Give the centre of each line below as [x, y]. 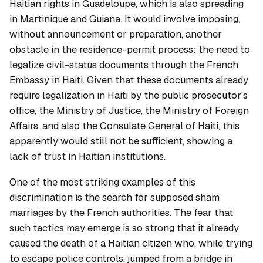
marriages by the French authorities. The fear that [121, 213]
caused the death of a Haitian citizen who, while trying [131, 243]
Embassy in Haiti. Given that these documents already [129, 80]
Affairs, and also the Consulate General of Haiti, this [124, 125]
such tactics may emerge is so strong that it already [124, 228]
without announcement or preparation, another [116, 34]
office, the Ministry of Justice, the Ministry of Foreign [129, 110]
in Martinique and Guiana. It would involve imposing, [125, 18]
